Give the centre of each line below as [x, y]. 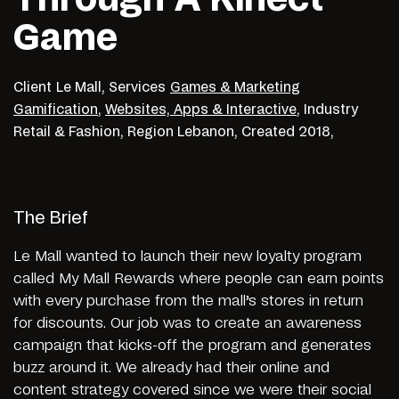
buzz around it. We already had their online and [171, 367]
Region [152, 132]
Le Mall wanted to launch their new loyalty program [187, 256]
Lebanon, [209, 132]
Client [33, 87]
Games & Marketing [235, 87]
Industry [331, 110]
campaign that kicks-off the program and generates [192, 345]
